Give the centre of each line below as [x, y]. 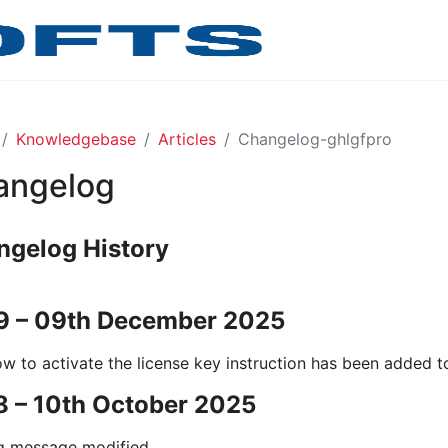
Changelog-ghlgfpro [315, 139]
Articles [187, 139]
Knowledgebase [76, 139]
